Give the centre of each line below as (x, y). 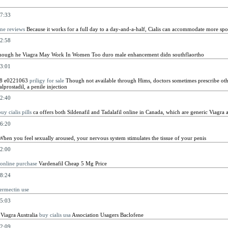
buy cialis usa (55, 215)
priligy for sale (47, 80)
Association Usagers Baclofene (107, 215)
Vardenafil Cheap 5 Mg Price (72, 163)
